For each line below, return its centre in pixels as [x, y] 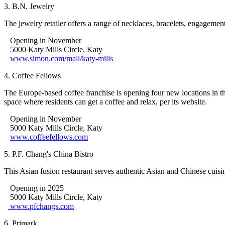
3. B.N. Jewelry [29, 6]
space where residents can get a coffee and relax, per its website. [105, 101]
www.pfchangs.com [41, 206]
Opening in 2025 [34, 188]
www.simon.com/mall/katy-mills [62, 58]
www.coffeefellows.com [49, 137]
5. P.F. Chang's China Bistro [49, 154]
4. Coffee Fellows [32, 75]
